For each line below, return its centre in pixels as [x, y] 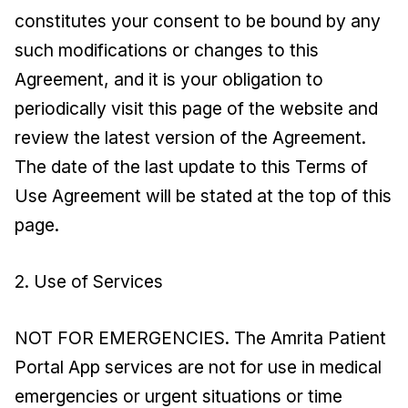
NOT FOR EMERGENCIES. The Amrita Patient [200, 338]
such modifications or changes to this [167, 50]
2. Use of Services [89, 281]
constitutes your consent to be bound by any [198, 21]
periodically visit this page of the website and [196, 108]
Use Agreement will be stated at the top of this [203, 196]
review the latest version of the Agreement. [190, 138]
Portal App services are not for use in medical [198, 367]
